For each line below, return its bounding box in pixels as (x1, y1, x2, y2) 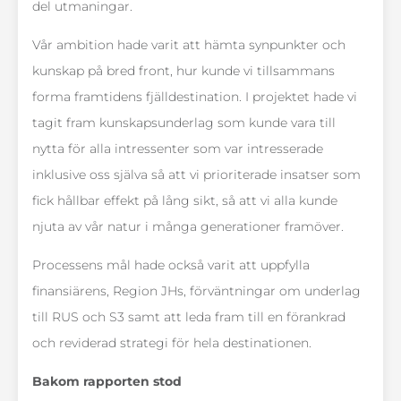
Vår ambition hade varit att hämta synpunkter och (32, 37, 346, 54)
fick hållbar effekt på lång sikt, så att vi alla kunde (32, 192, 337, 209)
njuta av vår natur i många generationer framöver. (32, 218, 344, 235)
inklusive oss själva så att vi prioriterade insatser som (32, 166, 361, 183)
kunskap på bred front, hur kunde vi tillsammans (32, 63, 335, 80)
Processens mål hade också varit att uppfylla (32, 257, 310, 274)
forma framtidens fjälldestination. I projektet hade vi (32, 89, 357, 106)
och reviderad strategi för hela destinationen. (32, 335, 311, 352)
